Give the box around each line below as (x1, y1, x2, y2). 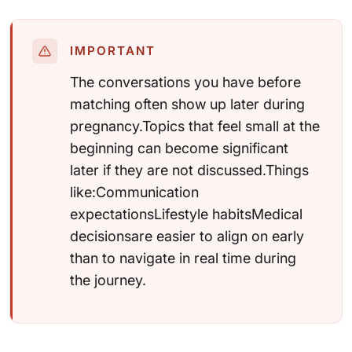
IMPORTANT (70, 42, 156, 58)
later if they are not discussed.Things (70, 161, 309, 178)
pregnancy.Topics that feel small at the (70, 117, 320, 134)
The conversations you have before (70, 73, 301, 90)
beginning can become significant (70, 139, 288, 156)
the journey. (70, 271, 146, 288)
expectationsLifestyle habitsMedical (70, 205, 302, 222)
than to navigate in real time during (70, 249, 296, 266)
